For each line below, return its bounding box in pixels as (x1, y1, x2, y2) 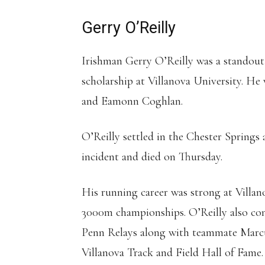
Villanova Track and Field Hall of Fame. (82, 245, 263, 260)
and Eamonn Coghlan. (82, 93, 183, 108)
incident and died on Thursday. (82, 149, 222, 164)
